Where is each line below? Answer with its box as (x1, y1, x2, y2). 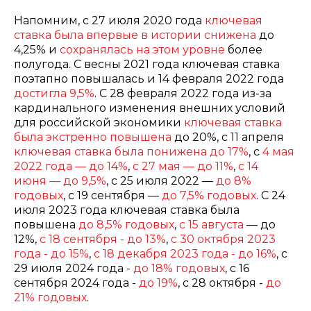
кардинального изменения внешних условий (14, 101, 285, 115)
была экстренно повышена (14, 131, 171, 144)
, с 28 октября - (178, 276, 266, 289)
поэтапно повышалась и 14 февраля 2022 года (14, 72, 284, 85)
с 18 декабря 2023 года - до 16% (94, 247, 276, 260)
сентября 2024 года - (14, 276, 139, 289)
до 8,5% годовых (78, 218, 174, 231)
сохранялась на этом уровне (60, 43, 225, 56)
